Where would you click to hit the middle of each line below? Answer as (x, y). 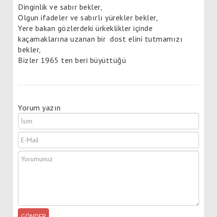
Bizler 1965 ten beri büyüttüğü (72, 60)
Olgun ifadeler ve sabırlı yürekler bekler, (88, 17)
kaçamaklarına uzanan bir (62, 39)
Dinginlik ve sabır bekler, (60, 7)
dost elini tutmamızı (146, 39)
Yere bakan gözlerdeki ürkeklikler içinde (85, 28)
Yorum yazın (39, 107)
